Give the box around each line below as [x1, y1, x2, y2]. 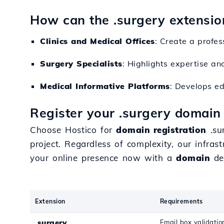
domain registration [116, 124, 206, 135]
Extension [35, 197, 65, 205]
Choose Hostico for [30, 124, 116, 135]
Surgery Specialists [40, 58, 122, 68]
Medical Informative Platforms [40, 81, 170, 91]
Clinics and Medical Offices [40, 36, 155, 46]
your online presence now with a [30, 152, 176, 163]
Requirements [159, 197, 203, 205]
